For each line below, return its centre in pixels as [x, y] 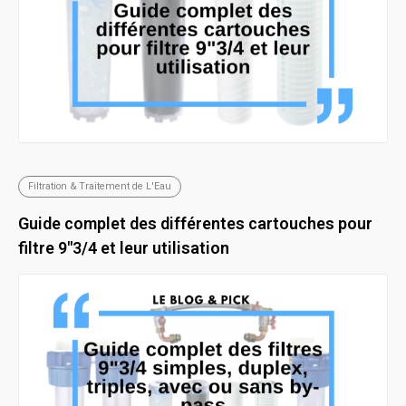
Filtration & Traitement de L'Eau [100, 186]
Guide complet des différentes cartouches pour [195, 224]
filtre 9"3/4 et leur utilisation [124, 248]
